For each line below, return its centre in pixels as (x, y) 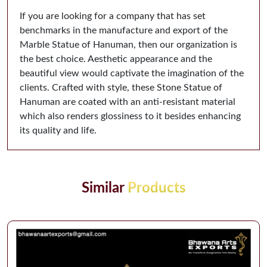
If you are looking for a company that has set (113, 16)
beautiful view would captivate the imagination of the (132, 73)
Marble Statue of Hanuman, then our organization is (128, 44)
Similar (104, 188)
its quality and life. (58, 130)
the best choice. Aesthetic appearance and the (116, 59)
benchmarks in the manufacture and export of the (124, 30)
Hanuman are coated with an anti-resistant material (128, 102)
